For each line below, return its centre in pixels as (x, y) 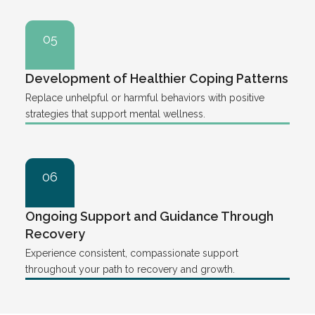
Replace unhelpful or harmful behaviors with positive (145, 97)
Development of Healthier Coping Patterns (157, 78)
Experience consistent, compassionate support (132, 253)
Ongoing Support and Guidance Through (149, 216)
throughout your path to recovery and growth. (130, 269)
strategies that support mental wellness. (115, 114)
